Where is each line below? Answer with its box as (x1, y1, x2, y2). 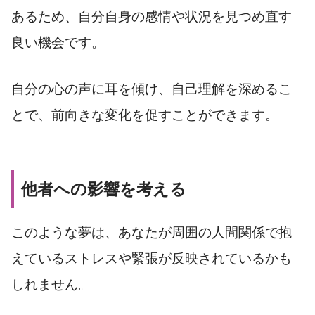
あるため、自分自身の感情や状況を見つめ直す (11, 9, 292, 25)
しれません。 (11, 277, 91, 292)
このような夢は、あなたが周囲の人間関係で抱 (11, 225, 292, 240)
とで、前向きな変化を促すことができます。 (11, 108, 278, 123)
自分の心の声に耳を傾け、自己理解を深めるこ (11, 82, 292, 97)
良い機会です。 (11, 35, 105, 51)
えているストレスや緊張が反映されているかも (11, 251, 292, 266)
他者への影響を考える (21, 179, 186, 198)
